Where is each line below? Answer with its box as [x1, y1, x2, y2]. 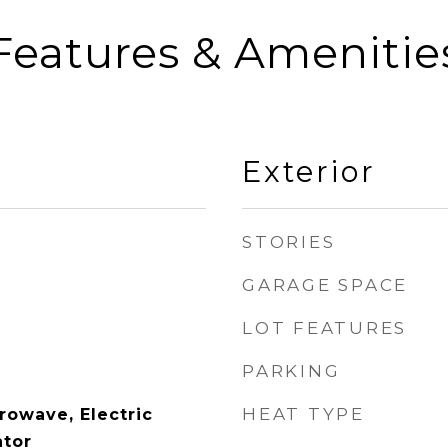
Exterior [242, 154, 376, 189]
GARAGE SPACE [242, 275, 408, 295]
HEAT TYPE [242, 404, 365, 424]
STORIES [242, 232, 336, 252]
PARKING [242, 361, 341, 381]
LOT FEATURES [242, 318, 407, 338]
